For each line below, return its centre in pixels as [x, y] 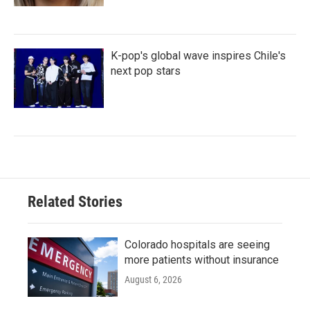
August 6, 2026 [153, 280]
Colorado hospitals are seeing [197, 245]
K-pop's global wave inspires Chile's [198, 56]
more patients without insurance [202, 260]
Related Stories [75, 202]
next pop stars [146, 71]
